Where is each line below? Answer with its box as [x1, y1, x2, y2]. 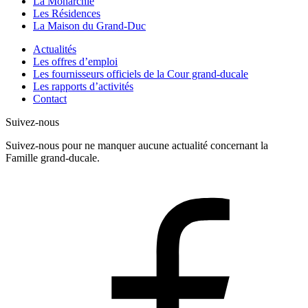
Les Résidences [33, 8, 100, 20]
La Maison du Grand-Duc [33, 20, 146, 32]
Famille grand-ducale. [5, 152, 100, 164]
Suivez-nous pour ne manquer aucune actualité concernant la [5, 140, 268, 152]
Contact [33, 93, 67, 105]
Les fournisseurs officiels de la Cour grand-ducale [33, 68, 248, 80]
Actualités [33, 43, 76, 56]
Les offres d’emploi [33, 56, 118, 68]
